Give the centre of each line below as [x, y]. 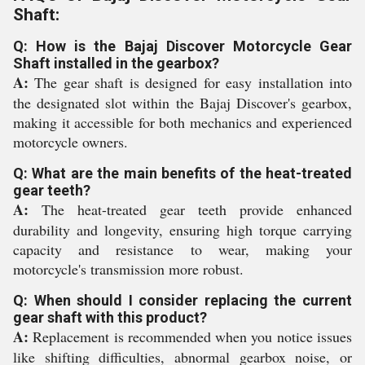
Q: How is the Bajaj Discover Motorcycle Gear [182, 46]
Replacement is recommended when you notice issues [190, 336]
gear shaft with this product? [110, 317]
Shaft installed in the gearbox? [116, 63]
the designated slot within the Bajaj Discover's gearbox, [182, 103]
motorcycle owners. [70, 142]
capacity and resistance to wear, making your [182, 249]
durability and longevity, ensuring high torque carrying [182, 230]
